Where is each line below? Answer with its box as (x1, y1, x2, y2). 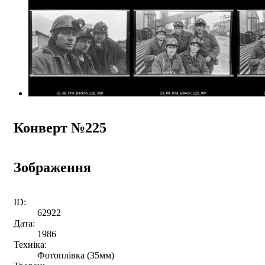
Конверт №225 (14, 119, 106, 135)
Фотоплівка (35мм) (37, 250, 114, 260)
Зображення (14, 159, 91, 175)
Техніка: (14, 239, 47, 250)
